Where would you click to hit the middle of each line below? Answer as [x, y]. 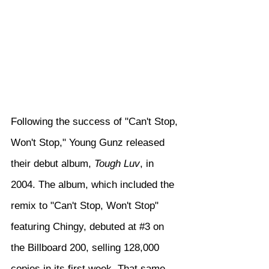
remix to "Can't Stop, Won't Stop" [86, 205]
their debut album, [53, 163]
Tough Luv [117, 163]
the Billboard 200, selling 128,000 [86, 247]
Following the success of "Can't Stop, [96, 121]
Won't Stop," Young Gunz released [89, 142]
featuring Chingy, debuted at [75, 226]
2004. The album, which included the [94, 184]
